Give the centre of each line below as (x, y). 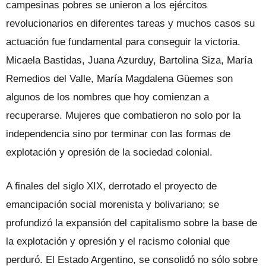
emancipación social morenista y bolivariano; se (113, 204)
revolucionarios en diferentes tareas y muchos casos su (130, 23)
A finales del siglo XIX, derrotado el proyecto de (111, 186)
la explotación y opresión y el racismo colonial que (118, 241)
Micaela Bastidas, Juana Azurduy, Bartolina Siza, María (129, 60)
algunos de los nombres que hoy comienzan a (107, 97)
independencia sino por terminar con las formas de (118, 134)
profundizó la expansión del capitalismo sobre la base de (132, 223)
